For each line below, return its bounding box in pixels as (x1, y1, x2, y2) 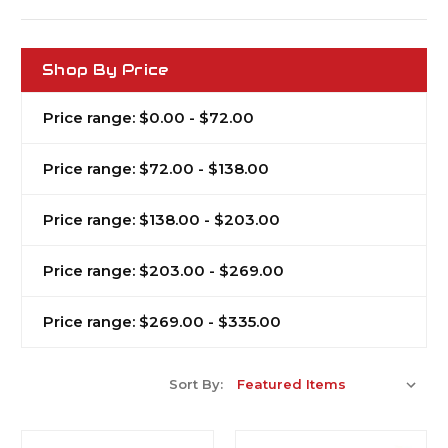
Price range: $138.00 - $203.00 (43, 209, 280, 229)
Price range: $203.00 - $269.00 (43, 260, 284, 280)
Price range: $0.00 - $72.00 (43, 107, 254, 127)
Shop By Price (42, 59, 169, 79)
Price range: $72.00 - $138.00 (43, 158, 269, 178)
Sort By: (169, 375, 223, 392)
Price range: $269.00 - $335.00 (43, 311, 281, 331)
